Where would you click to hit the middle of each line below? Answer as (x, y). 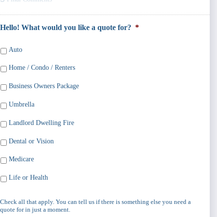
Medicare (21, 159)
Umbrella (22, 104)
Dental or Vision (31, 141)
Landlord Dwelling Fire (41, 123)
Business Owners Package (44, 86)
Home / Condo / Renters (42, 68)
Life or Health (28, 178)
